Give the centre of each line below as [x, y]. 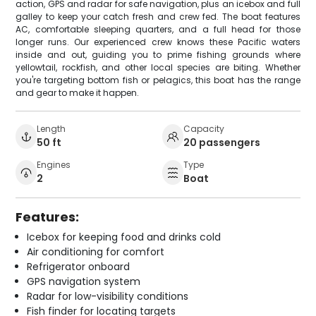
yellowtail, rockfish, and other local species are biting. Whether [158, 67]
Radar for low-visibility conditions [108, 296]
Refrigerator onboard [79, 266]
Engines [54, 164]
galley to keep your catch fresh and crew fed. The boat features [158, 16]
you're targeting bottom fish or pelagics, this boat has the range [158, 80]
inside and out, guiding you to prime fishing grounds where [158, 54]
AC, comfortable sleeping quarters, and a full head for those [158, 29]
